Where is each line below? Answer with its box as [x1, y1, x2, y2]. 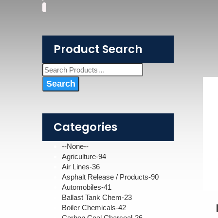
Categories [54, 119, 117, 135]
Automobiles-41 [62, 182, 111, 191]
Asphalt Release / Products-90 [62, 172, 159, 181]
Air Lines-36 [62, 162, 100, 171]
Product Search [54, 41, 143, 57]
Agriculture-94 [62, 152, 106, 161]
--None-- [62, 142, 89, 150]
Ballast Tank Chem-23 [62, 193, 132, 201]
